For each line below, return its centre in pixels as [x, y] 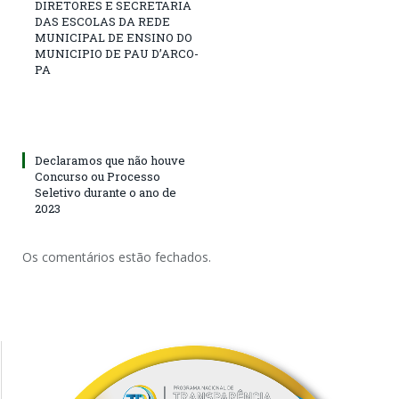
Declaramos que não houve [110, 161]
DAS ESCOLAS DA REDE [102, 22]
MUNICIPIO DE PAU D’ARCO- [117, 54]
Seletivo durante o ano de [106, 193]
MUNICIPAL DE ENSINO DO [114, 38]
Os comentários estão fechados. [117, 257]
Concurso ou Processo [98, 177]
